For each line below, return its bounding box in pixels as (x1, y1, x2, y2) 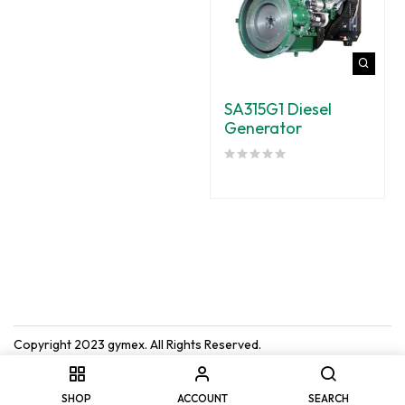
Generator (223, 118, 302, 139)
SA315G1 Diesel (223, 99, 332, 120)
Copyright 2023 (14, 336, 108, 353)
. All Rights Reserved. (145, 336, 261, 353)
